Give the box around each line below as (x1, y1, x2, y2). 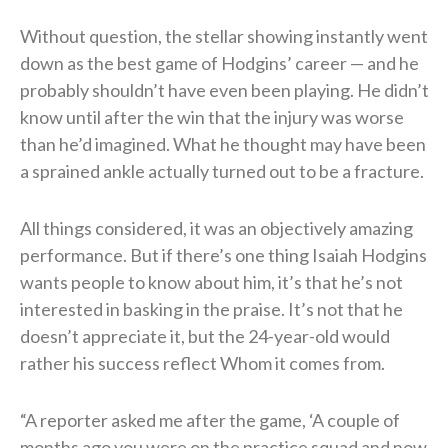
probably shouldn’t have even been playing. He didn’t (20, 79, 429, 102)
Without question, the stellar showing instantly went (20, 25, 428, 48)
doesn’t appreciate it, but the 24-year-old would (20, 325, 390, 348)
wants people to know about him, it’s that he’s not (20, 271, 403, 294)
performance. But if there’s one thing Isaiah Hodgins (20, 244, 427, 267)
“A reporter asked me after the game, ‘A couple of (20, 409, 400, 432)
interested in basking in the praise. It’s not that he (20, 298, 403, 321)
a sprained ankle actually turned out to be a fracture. (20, 160, 424, 183)
